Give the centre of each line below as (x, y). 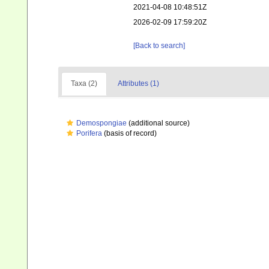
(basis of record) (129, 133)
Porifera (89, 133)
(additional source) (158, 123)
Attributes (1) (138, 83)
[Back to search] (159, 46)
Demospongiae (101, 123)
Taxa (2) (84, 83)
